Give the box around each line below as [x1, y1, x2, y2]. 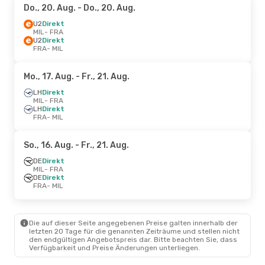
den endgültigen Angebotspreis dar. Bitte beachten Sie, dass [29, 235, 237, 244]
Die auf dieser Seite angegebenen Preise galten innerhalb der [29, 218, 238, 227]
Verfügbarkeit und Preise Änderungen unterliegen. [29, 243, 200, 252]
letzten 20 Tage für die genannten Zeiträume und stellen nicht [29, 227, 240, 235]
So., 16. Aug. [24, 140, 73, 150]
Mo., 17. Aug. [24, 71, 74, 82]
